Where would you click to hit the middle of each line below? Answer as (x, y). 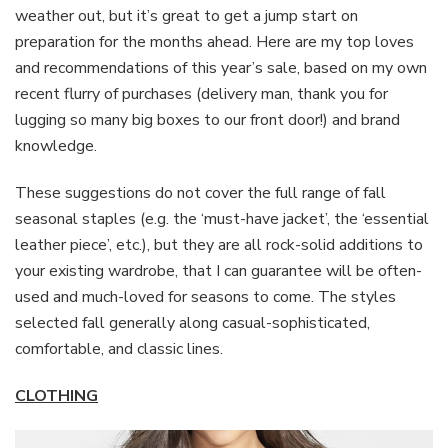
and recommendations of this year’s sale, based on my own (221, 67)
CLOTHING (56, 395)
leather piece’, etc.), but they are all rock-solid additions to (219, 244)
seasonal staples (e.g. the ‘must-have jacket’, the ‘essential (222, 218)
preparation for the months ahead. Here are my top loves (214, 41)
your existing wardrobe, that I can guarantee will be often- (218, 270)
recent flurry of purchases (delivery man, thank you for (201, 93)
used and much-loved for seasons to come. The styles (205, 296)
